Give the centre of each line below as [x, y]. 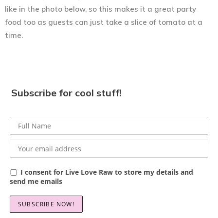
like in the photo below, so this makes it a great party [100, 9]
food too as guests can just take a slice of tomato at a [104, 22]
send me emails [36, 181]
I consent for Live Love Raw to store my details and [107, 172]
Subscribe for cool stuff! [66, 92]
